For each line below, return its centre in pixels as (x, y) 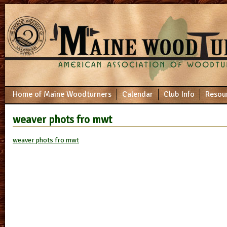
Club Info (179, 94)
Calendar (138, 94)
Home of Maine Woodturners (62, 94)
